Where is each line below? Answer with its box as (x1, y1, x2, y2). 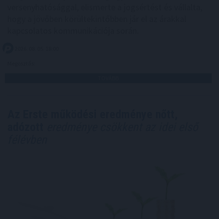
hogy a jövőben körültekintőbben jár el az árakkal (7, 13, 186, 25)
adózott (7, 120, 44, 134)
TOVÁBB (98, 74, 119, 82)
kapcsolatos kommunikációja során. (7, 25, 139, 37)
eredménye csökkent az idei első (44, 120, 198, 134)
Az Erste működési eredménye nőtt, (7, 108, 178, 122)
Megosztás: (7, 60, 36, 67)
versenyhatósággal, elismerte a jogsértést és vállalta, (7, 1, 202, 13)
